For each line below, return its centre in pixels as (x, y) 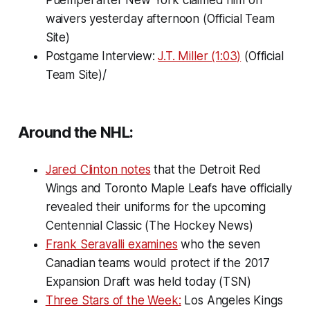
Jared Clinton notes (98, 169)
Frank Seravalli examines (111, 244)
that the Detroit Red (206, 169)
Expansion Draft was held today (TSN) (148, 281)
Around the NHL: (76, 132)
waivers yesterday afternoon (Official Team (160, 18)
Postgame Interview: (102, 56)
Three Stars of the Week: (113, 300)
